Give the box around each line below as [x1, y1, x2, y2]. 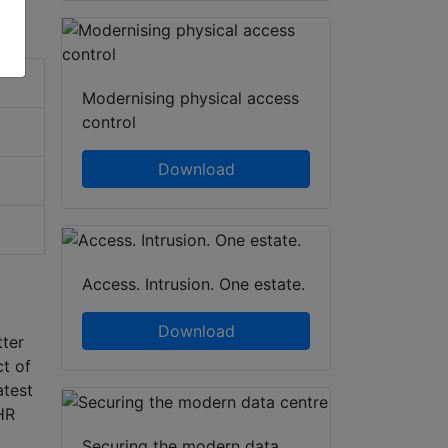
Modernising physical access [82, 88, 299, 109]
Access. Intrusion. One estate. [82, 274, 305, 295]
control [82, 112, 136, 133]
